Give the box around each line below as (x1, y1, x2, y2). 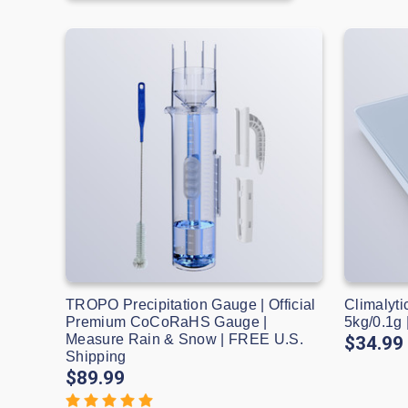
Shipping (66, 348, 127, 364)
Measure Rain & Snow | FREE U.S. (66, 331, 303, 347)
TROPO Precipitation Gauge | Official (66, 296, 316, 312)
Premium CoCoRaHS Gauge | (66, 313, 268, 330)
